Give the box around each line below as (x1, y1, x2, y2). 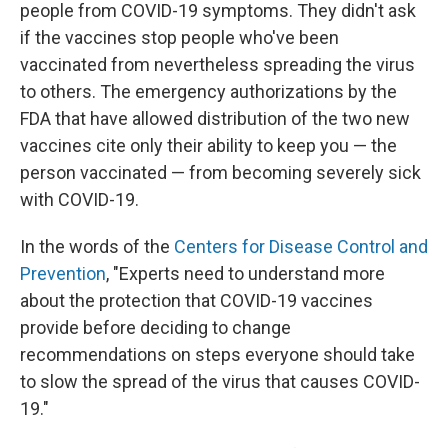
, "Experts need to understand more (106, 263, 385, 284)
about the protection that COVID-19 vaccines (20, 290, 373, 311)
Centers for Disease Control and (170, 236, 428, 257)
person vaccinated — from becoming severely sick (20, 162, 421, 183)
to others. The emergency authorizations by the (20, 81, 397, 102)
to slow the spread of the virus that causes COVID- (20, 371, 420, 392)
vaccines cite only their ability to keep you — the (20, 135, 397, 156)
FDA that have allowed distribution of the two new (20, 108, 410, 129)
